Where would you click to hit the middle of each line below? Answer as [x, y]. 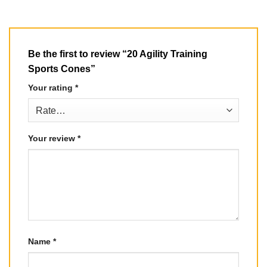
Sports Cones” [63, 69]
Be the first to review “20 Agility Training [118, 54]
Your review [53, 139]
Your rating [52, 88]
